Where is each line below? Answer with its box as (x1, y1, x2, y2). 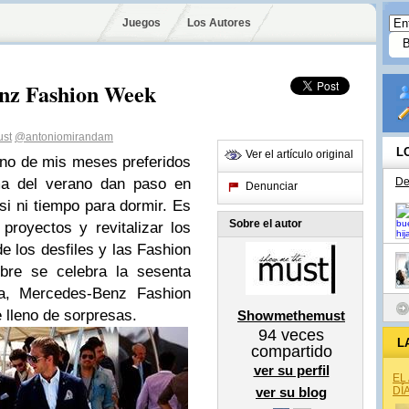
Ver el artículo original (246, 148, 353, 161)
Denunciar (246, 180, 298, 193)
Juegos (122, 16, 161, 29)
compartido (250, 342, 332, 361)
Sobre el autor (229, 217, 302, 230)
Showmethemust (237, 308, 345, 323)
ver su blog (256, 384, 327, 400)
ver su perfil (253, 362, 330, 378)
